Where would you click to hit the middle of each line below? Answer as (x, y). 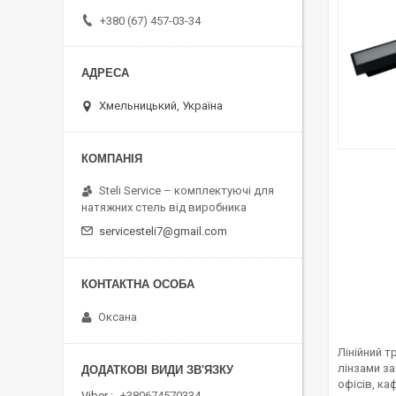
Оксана (118, 316)
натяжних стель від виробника (164, 207)
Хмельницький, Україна (161, 105)
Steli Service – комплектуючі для (187, 190)
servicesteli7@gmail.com (163, 231)
